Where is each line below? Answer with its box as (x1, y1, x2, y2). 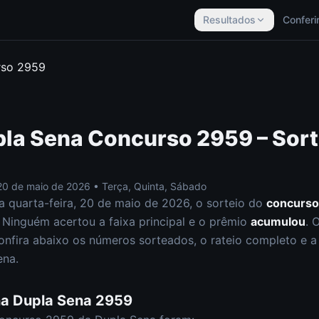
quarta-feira (9, 196, 73, 210)
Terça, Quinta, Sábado (102, 180, 206, 192)
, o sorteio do (189, 196, 266, 210)
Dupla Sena (13, 292, 92, 309)
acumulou (251, 214, 305, 229)
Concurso (83, 125, 197, 151)
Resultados (203, 14, 256, 26)
